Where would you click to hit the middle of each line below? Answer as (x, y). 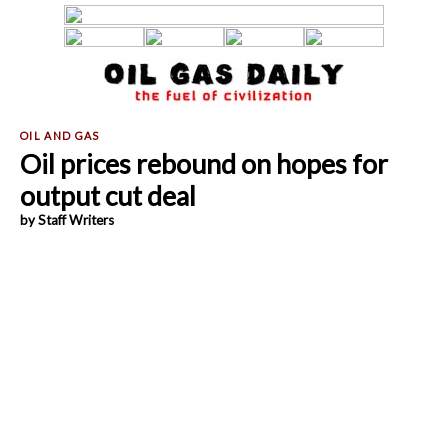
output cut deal (108, 196)
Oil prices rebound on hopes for (204, 164)
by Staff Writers (67, 220)
